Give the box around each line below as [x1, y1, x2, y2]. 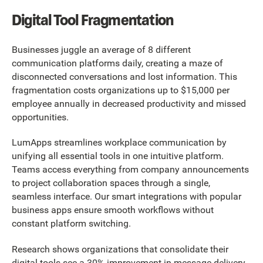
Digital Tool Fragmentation [12, 9, 174, 31]
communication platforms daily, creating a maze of [12, 57, 223, 69]
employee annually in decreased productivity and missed [12, 97, 246, 109]
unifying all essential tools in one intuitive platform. [12, 150, 224, 162]
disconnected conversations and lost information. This [12, 70, 237, 82]
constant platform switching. [12, 218, 131, 230]
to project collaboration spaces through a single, [12, 177, 210, 189]
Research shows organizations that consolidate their [12, 243, 228, 255]
